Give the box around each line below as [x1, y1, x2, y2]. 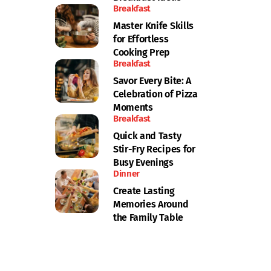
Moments [113, 101, 153, 113]
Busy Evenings [113, 156, 174, 168]
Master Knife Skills [113, 19, 194, 31]
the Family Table [113, 211, 183, 223]
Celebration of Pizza [113, 88, 198, 100]
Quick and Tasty [113, 129, 181, 142]
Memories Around [113, 198, 189, 210]
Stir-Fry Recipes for [113, 143, 195, 155]
